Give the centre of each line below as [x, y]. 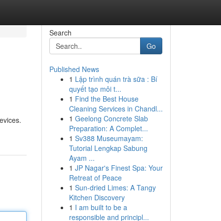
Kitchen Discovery [97, 197]
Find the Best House [107, 99]
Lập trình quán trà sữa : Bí [116, 79]
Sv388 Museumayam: [109, 138]
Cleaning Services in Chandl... [116, 109]
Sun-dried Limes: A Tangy [115, 187]
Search [60, 33]
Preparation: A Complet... [108, 128]
